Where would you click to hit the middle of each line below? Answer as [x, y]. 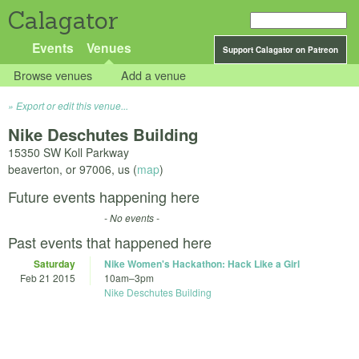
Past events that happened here [110, 242]
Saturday [54, 264]
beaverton [34, 169]
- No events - [132, 218]
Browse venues [53, 75]
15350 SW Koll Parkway [69, 153]
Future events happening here [104, 197]
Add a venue [154, 75]
